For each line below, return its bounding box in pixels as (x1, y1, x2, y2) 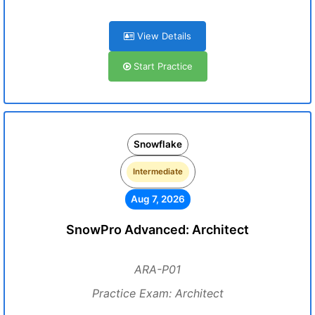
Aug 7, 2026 (130, 193, 185, 205)
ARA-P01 (134, 262, 181, 276)
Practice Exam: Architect (91, 286, 224, 300)
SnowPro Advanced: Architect (66, 222, 249, 237)
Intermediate (132, 167, 183, 176)
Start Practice (130, 60, 193, 72)
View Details (134, 30, 191, 41)
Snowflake (133, 139, 182, 150)
